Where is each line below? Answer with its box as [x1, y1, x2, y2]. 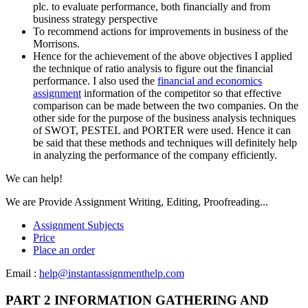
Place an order [33, 243, 95, 256]
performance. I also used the [33, 74, 157, 87]
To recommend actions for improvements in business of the [33, 25, 288, 37]
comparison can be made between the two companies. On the [33, 99, 298, 111]
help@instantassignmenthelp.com [39, 267, 184, 279]
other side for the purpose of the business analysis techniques [33, 111, 296, 124]
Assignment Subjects [33, 219, 124, 231]
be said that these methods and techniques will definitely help [33, 136, 297, 148]
